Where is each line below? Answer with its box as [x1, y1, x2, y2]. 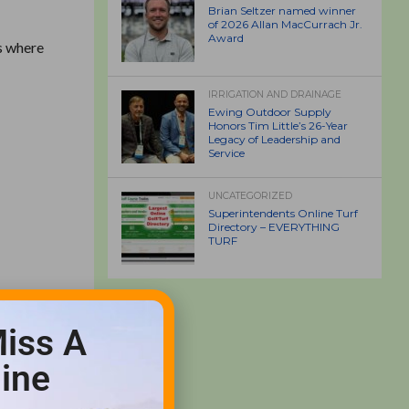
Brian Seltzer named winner [208, 4, 356, 17]
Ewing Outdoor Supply [208, 105, 331, 119]
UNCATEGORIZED [208, 190, 292, 202]
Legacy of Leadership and [208, 132, 341, 146]
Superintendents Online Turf [208, 206, 358, 220]
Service [208, 146, 245, 160]
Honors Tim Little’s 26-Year [208, 119, 348, 132]
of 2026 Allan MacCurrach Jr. [208, 17, 362, 31]
